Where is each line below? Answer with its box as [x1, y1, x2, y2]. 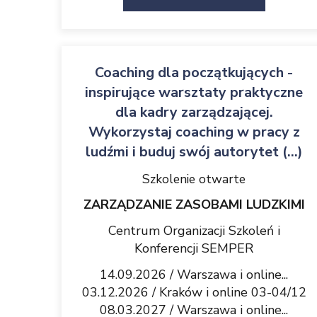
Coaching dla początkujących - [95, 63, 293, 82]
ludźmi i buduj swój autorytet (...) [85, 142, 303, 161]
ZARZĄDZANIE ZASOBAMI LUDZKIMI [83, 196, 305, 213]
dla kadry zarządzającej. [115, 103, 273, 122]
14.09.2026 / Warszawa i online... [100, 266, 288, 283]
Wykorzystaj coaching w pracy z [88, 122, 300, 142]
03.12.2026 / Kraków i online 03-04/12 [81, 284, 306, 301]
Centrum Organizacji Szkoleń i [108, 222, 280, 239]
